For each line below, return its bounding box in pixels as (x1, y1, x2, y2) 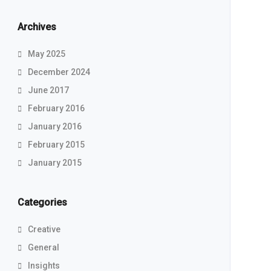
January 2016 (27, 122, 82, 131)
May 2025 (27, 49, 65, 59)
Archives (17, 21, 56, 33)
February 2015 (27, 140, 85, 149)
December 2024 (27, 67, 90, 77)
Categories (17, 197, 67, 208)
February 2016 (27, 103, 85, 113)
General (27, 243, 59, 252)
